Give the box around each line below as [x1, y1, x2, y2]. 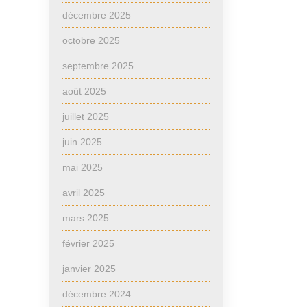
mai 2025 [62, 162, 103, 173]
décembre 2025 [62, 10, 131, 21]
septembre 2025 [62, 60, 134, 71]
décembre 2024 [62, 288, 131, 299]
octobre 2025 [62, 35, 120, 46]
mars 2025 [62, 212, 109, 223]
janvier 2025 [62, 263, 116, 274]
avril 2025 [62, 187, 105, 198]
